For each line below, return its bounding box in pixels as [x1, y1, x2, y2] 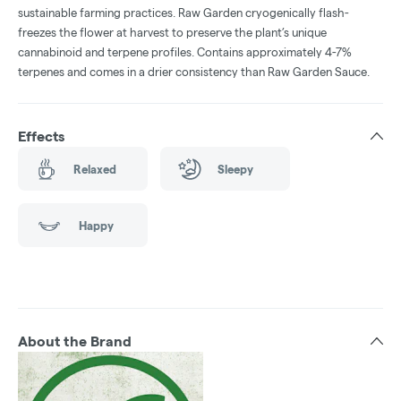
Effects [18, 129, 64, 145]
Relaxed [73, 162, 116, 175]
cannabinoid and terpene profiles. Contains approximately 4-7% [18, 46, 352, 59]
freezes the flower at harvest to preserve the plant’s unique [18, 26, 327, 39]
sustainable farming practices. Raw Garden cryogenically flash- [18, 6, 349, 20]
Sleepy [217, 162, 253, 175]
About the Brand [18, 334, 132, 350]
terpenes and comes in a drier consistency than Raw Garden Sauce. [18, 65, 370, 79]
